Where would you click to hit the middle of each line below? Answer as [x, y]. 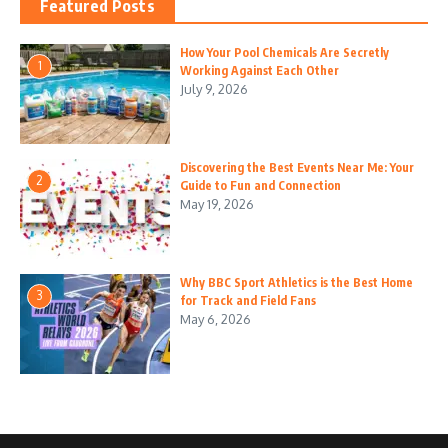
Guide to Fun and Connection [260, 185]
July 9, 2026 [214, 88]
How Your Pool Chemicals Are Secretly [284, 52]
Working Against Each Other [259, 70]
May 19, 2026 [217, 203]
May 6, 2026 [215, 318]
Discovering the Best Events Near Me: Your [297, 167]
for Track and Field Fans [248, 300]
